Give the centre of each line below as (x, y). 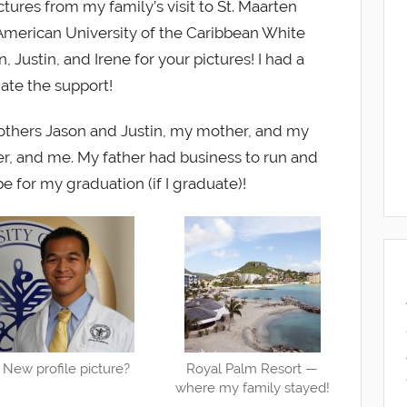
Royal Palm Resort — (253, 369)
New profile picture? (66, 369)
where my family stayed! (252, 388)
